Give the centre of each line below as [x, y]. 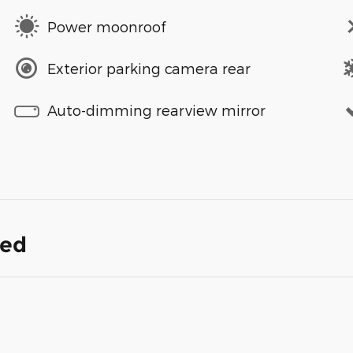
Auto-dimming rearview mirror [156, 110]
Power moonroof [106, 26]
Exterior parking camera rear [149, 68]
